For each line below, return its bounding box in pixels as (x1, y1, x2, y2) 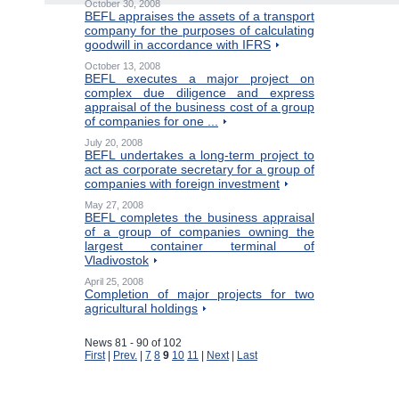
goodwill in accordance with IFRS (85, 37, 271, 52)
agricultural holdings (85, 301, 198, 315)
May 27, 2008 (85, 199, 143, 210)
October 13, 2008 (85, 61, 160, 71)
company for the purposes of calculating (85, 23, 314, 37)
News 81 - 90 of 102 (85, 337, 182, 349)
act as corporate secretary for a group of (85, 162, 314, 176)
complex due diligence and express (85, 85, 314, 100)
